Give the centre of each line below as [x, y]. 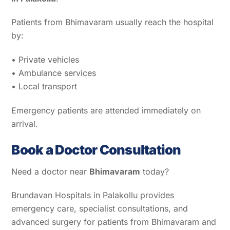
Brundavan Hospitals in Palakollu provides [93, 195]
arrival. [25, 124]
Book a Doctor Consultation [96, 149]
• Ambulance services [54, 73]
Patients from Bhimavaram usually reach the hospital [113, 22]
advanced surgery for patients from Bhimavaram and [114, 222]
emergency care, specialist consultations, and [100, 209]
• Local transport [44, 87]
